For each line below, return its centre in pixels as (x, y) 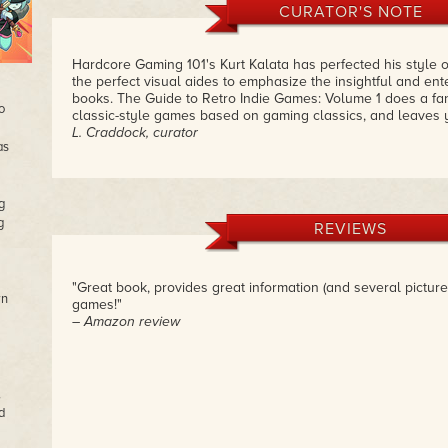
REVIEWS (350, 229)
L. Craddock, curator (134, 132)
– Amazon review (125, 321)
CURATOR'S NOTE (350, 12)
